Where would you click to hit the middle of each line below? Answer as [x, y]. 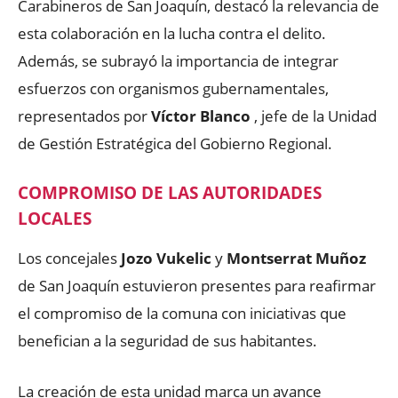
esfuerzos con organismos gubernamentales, [173, 88]
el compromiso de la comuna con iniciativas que [182, 313]
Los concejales [69, 258]
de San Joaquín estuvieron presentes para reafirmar [197, 285]
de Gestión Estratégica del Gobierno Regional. [175, 143]
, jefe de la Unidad [314, 115]
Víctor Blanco [201, 115]
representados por [84, 115]
